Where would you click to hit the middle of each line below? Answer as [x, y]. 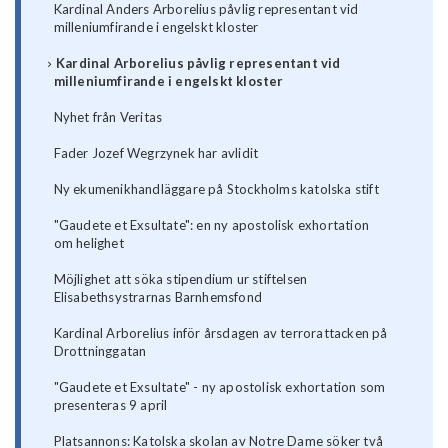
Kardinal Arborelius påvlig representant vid [198, 63]
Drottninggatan [100, 351]
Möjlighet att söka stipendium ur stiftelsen [180, 279]
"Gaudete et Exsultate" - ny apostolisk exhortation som [219, 387]
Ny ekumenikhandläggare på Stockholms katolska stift [216, 189]
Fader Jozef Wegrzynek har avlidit [156, 153]
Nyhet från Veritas [108, 117]
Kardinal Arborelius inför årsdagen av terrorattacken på [220, 333]
